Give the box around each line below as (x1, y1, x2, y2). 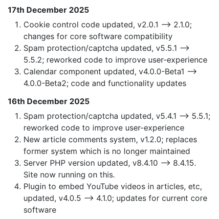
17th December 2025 (8, 5, 89, 15)
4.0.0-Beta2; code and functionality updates (23, 78, 186, 88)
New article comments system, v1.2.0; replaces (23, 134, 197, 145)
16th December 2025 (8, 96, 89, 107)
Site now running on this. (23, 170, 115, 180)
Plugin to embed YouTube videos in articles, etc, (23, 181, 202, 192)
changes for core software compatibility (23, 31, 173, 42)
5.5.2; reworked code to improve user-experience (23, 55, 207, 65)
